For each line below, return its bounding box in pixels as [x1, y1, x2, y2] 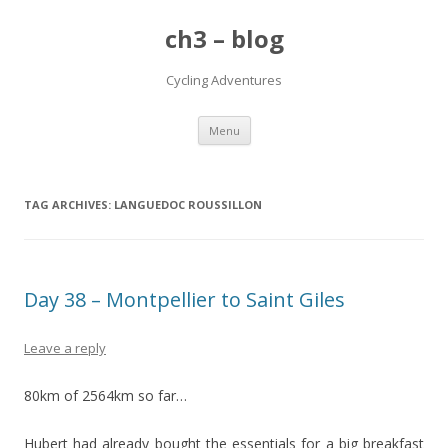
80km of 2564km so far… [24, 386, 187, 405]
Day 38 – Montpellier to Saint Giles [24, 286, 345, 313]
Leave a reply [24, 339, 106, 357]
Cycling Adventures [166, 71, 282, 89]
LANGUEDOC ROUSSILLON [114, 197, 262, 212]
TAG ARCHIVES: [24, 197, 114, 212]
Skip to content [250, 113, 349, 132]
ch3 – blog [164, 22, 284, 55]
